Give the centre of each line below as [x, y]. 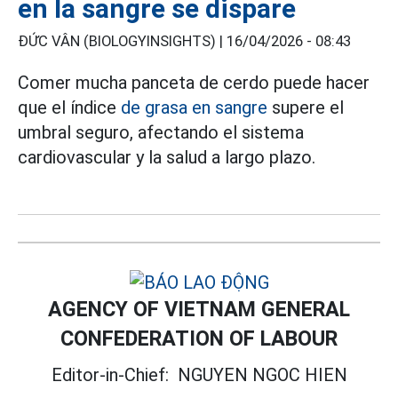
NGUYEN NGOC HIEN [262, 374]
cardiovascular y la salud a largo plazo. [167, 157]
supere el [306, 107]
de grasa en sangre [194, 107]
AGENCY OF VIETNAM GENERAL [199, 309]
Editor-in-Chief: [114, 374]
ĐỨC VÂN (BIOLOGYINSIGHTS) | [122, 41]
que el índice [69, 107]
